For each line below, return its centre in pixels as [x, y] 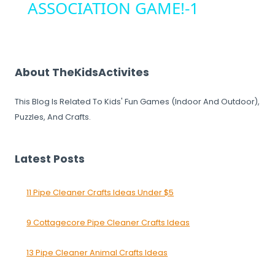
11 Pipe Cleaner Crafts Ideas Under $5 [100, 193]
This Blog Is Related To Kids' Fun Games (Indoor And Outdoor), [137, 102]
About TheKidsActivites [82, 72]
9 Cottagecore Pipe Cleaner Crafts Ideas [108, 223]
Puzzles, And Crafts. [53, 117]
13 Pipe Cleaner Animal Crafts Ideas [97, 253]
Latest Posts [50, 159]
